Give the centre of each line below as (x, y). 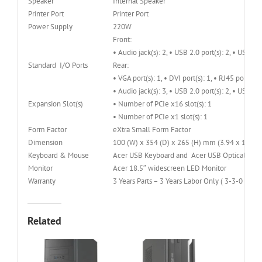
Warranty (42, 181)
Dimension (45, 142)
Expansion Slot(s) (55, 104)
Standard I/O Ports (58, 65)
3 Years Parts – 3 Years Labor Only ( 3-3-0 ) (180, 181)
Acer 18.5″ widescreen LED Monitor (169, 168)
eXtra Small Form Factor (151, 129)
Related (44, 221)
